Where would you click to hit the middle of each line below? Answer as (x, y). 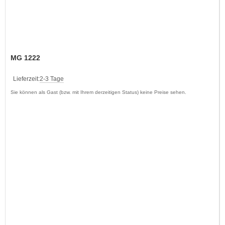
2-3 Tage (52, 79)
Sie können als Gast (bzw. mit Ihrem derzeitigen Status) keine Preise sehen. (98, 92)
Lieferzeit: (26, 79)
